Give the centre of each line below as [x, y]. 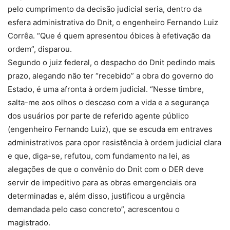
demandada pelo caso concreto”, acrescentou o [94, 209]
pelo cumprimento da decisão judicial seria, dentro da [105, 9]
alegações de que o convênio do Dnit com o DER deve [106, 169]
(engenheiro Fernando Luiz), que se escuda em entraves [110, 129]
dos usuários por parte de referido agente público [98, 116]
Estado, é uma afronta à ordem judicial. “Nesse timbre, [106, 89]
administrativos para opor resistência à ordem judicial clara [114, 143]
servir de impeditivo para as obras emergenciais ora [102, 183]
